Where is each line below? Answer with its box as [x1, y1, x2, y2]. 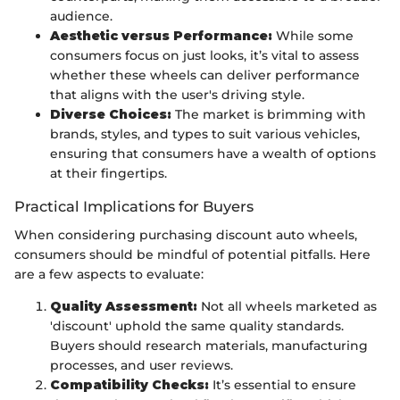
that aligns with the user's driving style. [50, 86, 304, 103]
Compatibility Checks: [50, 377, 209, 394]
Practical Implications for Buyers [14, 196, 254, 215]
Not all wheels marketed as [197, 298, 377, 315]
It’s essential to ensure [209, 377, 356, 394]
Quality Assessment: [50, 298, 197, 315]
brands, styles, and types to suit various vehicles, [50, 125, 360, 142]
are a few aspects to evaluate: [14, 266, 204, 283]
